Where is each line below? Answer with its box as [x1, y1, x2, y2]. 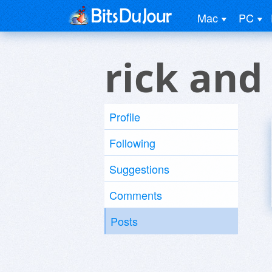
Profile [109, 109, 140, 124]
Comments [109, 187, 162, 203]
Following [109, 135, 155, 151]
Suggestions [109, 161, 169, 177]
